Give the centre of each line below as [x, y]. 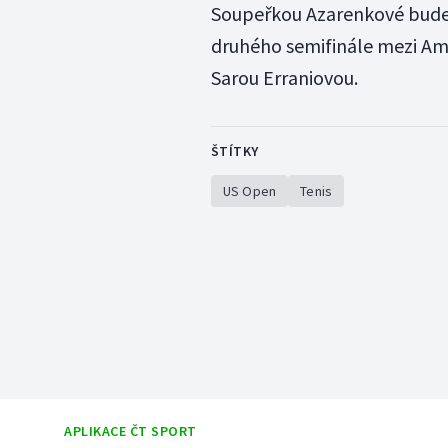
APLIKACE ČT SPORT [130, 431]
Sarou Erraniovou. [284, 78]
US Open [249, 191]
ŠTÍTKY [234, 151]
